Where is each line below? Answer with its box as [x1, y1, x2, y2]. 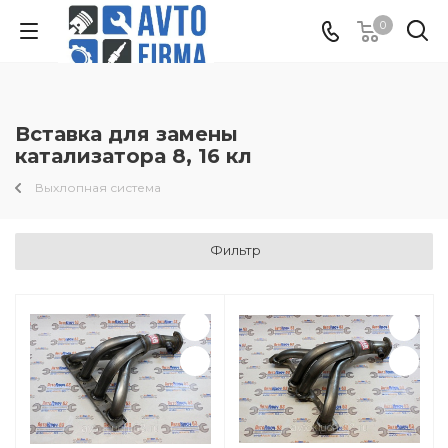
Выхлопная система [35, 180, 161, 195]
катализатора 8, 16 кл [15, 144, 252, 168]
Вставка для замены [15, 122, 238, 146]
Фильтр [210, 242, 261, 258]
